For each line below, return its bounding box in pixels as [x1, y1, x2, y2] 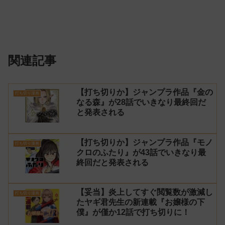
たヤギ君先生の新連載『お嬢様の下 [76, 198, 205, 207]
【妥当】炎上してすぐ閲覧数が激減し [76, 188, 213, 197]
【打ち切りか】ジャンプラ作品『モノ [76, 138, 213, 147]
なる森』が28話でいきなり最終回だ [76, 97, 206, 106]
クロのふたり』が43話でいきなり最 [76, 148, 206, 157]
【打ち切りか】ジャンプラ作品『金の [76, 87, 213, 96]
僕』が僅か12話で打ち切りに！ [76, 208, 190, 217]
